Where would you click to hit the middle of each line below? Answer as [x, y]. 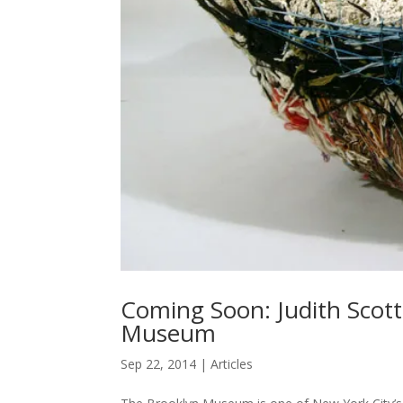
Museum [169, 333]
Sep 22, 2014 [159, 364]
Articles [232, 364]
